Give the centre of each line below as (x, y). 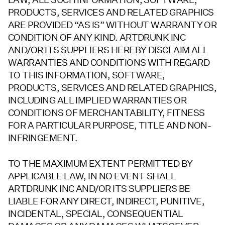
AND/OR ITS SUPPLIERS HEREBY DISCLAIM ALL (108, 50)
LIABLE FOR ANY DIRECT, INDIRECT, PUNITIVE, (106, 201)
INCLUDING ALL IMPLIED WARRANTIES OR (97, 100)
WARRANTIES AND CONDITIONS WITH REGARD (109, 63)
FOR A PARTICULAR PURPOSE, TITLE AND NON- (110, 126)
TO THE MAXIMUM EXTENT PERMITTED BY (100, 163)
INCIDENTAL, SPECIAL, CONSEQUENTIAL (96, 213)
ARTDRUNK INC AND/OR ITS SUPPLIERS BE (99, 188)
